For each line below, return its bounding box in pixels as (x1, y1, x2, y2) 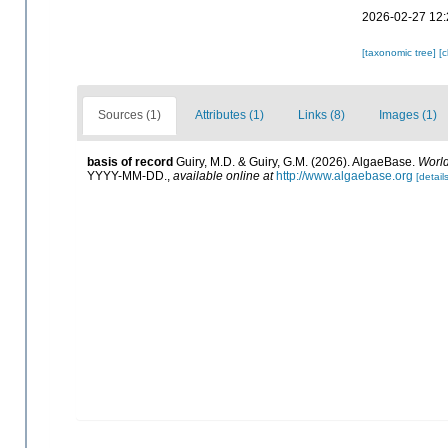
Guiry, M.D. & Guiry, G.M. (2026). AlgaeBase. (176, 154, 418, 169)
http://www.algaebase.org (276, 168, 413, 183)
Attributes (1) (195, 108, 264, 123)
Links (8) (298, 108, 345, 123)
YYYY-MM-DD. (87, 168, 167, 183)
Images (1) (379, 108, 437, 123)
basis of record (87, 154, 173, 169)
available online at (173, 168, 273, 183)
